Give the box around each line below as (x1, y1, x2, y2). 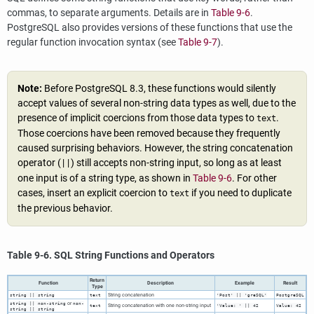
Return (90, 277, 104, 284)
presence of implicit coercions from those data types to (18, 112, 257, 125)
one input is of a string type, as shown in (18, 172, 193, 185)
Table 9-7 (178, 36, 217, 49)
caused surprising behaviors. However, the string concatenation (18, 142, 293, 155)
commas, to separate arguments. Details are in (7, 7, 211, 20)
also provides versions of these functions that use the (60, 22, 292, 34)
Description (147, 280, 174, 287)
